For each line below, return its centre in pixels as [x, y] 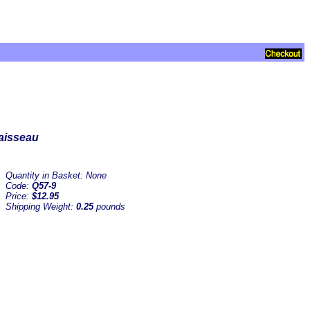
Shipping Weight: [41, 207]
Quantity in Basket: [46, 175]
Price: [19, 196]
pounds [109, 207]
